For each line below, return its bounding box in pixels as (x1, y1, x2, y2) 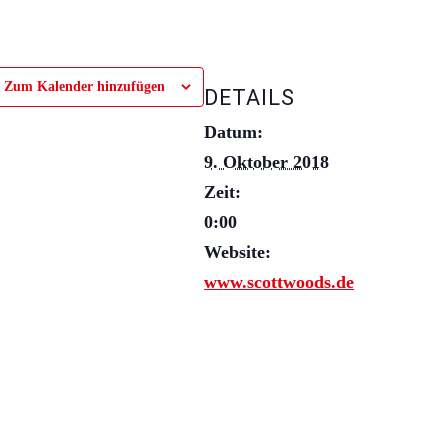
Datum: (204, 121, 263, 142)
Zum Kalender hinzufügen (4, 78, 165, 94)
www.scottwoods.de (204, 271, 354, 292)
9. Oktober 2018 (204, 151, 329, 172)
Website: (204, 241, 271, 262)
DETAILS (204, 84, 295, 110)
